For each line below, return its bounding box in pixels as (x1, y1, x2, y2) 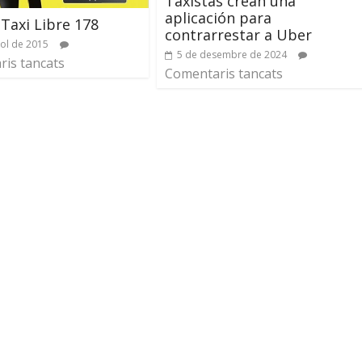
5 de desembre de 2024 (177, 47, 287, 61)
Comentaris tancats (165, 64, 283, 82)
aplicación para (165, 7, 271, 27)
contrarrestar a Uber (165, 24, 312, 44)
